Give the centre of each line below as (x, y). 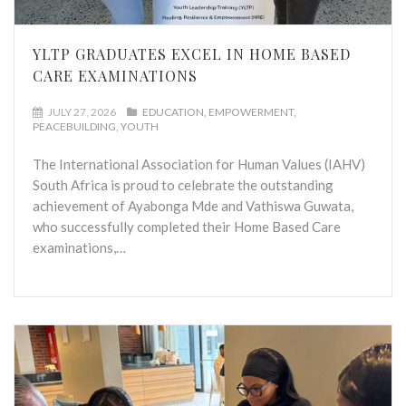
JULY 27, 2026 (81, 111)
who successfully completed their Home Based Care (187, 226)
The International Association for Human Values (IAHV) (199, 164)
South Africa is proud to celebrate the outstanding (183, 184)
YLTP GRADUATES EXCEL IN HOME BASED (192, 53)
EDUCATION (173, 111)
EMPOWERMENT (251, 111)
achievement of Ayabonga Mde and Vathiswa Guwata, (193, 205)
